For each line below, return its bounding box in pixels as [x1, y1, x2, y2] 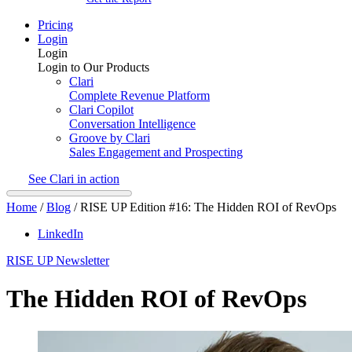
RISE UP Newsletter [6, 253, 109, 267]
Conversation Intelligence [69, 116, 196, 130]
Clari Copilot [69, 102, 134, 116]
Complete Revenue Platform [69, 88, 210, 102]
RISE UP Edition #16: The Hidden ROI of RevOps [80, 200, 336, 214]
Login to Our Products [38, 60, 149, 74]
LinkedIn [38, 226, 83, 240]
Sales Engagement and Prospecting [69, 145, 243, 159]
